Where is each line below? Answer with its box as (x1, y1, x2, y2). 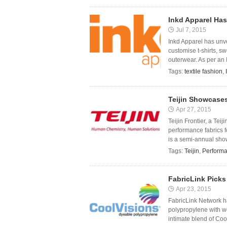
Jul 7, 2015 (176, 26, 206, 33)
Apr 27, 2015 (176, 106, 211, 113)
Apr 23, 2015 (176, 185, 211, 193)
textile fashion (184, 68, 222, 75)
